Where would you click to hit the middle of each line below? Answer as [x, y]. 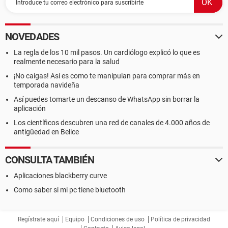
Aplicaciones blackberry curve [60, 176]
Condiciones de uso [118, 219]
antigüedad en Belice [46, 132]
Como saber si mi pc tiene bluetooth [70, 190]
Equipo [75, 219]
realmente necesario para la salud [67, 62]
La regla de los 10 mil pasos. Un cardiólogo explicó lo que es [107, 52]
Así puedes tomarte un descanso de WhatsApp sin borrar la [107, 99]
